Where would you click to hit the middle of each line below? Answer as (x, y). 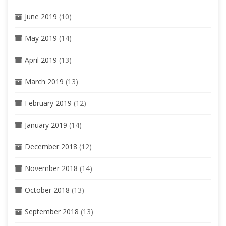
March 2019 (44, 82)
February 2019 (48, 103)
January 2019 (46, 125)
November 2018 (51, 168)
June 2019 (41, 17)
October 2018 (47, 190)
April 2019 (41, 60)
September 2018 (52, 212)
